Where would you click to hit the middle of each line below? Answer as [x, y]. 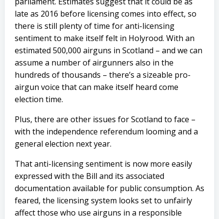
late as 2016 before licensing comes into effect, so [106, 14]
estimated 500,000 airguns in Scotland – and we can [109, 50]
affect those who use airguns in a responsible [98, 213]
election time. [39, 99]
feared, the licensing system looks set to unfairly [103, 200]
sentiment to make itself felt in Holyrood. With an [105, 38]
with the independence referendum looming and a [106, 131]
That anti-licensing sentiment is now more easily [103, 164]
